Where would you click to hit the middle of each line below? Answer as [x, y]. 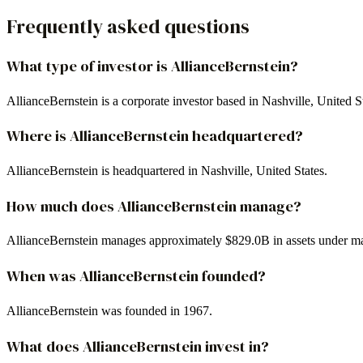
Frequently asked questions [128, 26]
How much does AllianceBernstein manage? [154, 206]
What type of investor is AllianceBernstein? [152, 66]
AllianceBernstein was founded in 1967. [109, 310]
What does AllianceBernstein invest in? [138, 346]
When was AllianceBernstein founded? [136, 276]
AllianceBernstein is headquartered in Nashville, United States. [167, 171]
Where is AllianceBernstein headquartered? [155, 136]
